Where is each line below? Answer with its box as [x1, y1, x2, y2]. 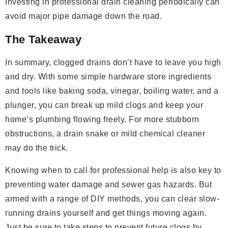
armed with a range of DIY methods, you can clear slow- [5, 194, 219, 204]
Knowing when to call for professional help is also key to [5, 166, 221, 175]
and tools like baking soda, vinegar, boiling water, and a [5, 87, 219, 96]
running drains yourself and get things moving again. [5, 209, 207, 218]
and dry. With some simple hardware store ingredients [5, 72, 211, 81]
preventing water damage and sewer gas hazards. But [5, 180, 212, 189]
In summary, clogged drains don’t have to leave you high [5, 58, 221, 67]
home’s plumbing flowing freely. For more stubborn [5, 115, 199, 124]
